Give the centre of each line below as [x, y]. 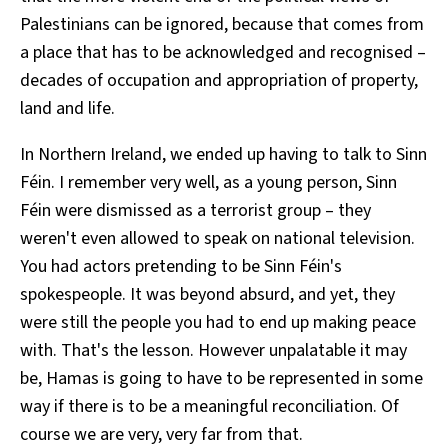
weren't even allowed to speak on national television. [217, 238]
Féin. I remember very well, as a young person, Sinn [208, 182]
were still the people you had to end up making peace [218, 322]
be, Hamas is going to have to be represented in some [221, 378]
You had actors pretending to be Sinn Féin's [181, 266]
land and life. [67, 108]
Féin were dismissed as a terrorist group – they [195, 210]
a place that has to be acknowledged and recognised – [223, 52]
